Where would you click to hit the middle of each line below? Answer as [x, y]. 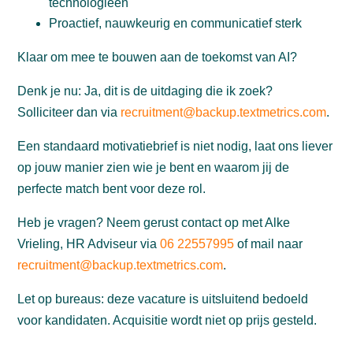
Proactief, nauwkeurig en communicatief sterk [176, 23]
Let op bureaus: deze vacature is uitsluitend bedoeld [163, 299]
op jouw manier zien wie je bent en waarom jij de [154, 167]
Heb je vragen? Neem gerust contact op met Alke [154, 223]
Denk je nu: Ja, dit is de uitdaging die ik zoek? [145, 91]
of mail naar [269, 244]
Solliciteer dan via [69, 112]
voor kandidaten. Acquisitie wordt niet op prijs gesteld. [167, 320]
